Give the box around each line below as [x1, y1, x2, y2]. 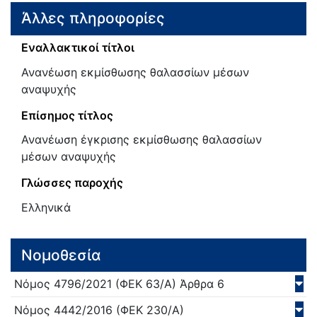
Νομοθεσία [21, 246, 101, 264]
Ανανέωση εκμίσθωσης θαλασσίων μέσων [21, 64, 249, 79]
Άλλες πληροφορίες [21, 9, 165, 28]
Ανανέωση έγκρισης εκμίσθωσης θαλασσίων [21, 132, 262, 147]
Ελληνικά [21, 200, 71, 215]
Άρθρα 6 [176, 277, 224, 292]
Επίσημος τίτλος [21, 108, 113, 122]
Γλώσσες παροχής [21, 175, 123, 190]
